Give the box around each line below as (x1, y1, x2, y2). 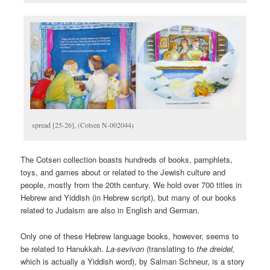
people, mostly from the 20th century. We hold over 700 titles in (20, 179, 242, 191)
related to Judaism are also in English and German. (20, 204, 200, 216)
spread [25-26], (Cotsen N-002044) (32, 120, 134, 130)
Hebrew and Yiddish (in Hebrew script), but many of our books (20, 192, 237, 204)
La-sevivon (106, 242, 147, 254)
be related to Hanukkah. (20, 242, 107, 254)
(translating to (146, 242, 197, 254)
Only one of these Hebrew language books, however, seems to (20, 230, 239, 242)
